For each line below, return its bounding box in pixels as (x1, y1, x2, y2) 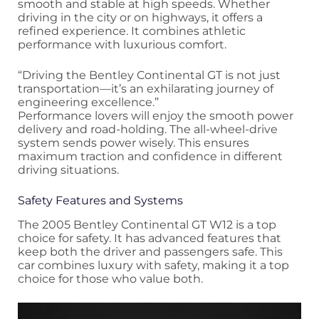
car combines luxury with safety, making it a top (18, 258, 289, 272)
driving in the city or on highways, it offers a (18, 10, 263, 24)
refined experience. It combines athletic (18, 23, 246, 38)
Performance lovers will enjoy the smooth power (18, 108, 293, 122)
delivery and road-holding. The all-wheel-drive (18, 122, 278, 136)
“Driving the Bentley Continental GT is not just (18, 68, 281, 82)
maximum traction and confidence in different (18, 149, 283, 163)
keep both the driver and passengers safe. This (18, 244, 283, 258)
